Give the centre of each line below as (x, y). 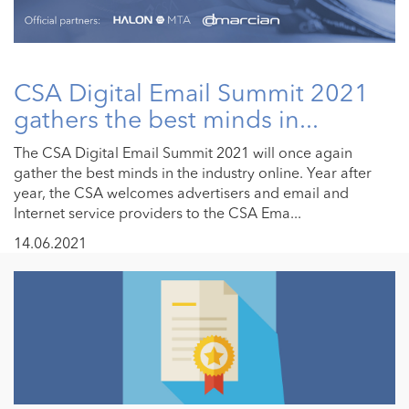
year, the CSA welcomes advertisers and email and (181, 192)
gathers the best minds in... (166, 119)
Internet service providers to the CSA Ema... (157, 212)
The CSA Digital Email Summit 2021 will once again (183, 152)
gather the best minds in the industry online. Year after (193, 172)
